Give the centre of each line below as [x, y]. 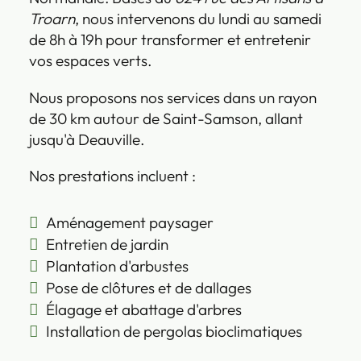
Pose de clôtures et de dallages [149, 287]
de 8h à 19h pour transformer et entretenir [170, 40]
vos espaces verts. [90, 61]
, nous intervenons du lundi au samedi [198, 19]
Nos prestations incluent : [112, 175]
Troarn [52, 19]
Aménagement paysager [130, 222]
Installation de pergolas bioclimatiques [174, 331]
